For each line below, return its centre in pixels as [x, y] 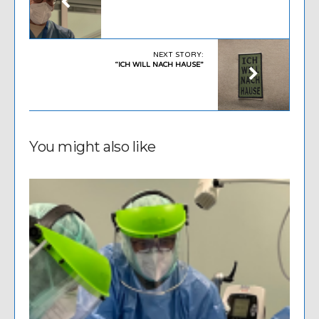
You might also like [93, 147]
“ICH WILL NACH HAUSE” [159, 65]
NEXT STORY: [178, 55]
